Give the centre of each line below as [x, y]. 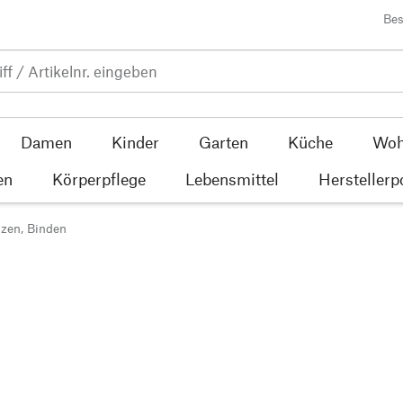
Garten [224, 142]
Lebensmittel [232, 179]
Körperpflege [99, 179]
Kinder [135, 142]
